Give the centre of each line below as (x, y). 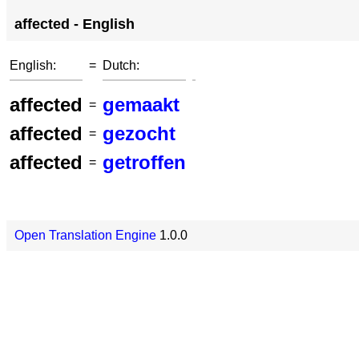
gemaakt (141, 105)
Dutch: (121, 65)
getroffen (144, 162)
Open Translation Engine (85, 235)
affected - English (75, 24)
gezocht (139, 133)
